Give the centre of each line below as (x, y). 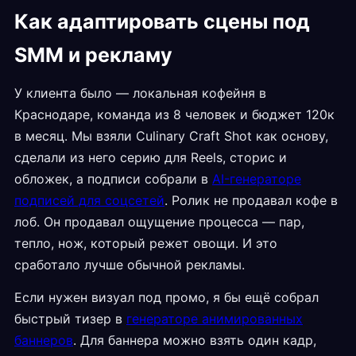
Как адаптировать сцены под (162, 22)
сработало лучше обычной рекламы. (130, 265)
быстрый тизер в (70, 319)
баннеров (44, 341)
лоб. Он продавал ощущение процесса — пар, (159, 222)
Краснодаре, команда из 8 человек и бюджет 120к (174, 115)
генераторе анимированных (215, 319)
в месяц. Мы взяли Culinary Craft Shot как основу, (171, 136)
